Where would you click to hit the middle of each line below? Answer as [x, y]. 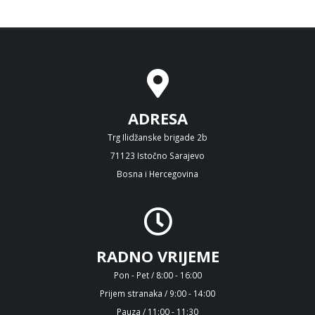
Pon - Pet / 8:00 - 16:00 [157, 275]
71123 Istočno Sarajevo [157, 156]
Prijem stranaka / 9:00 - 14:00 [157, 294]
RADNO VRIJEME [157, 256]
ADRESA [157, 118]
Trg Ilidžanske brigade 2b [157, 137]
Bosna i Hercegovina [157, 174]
